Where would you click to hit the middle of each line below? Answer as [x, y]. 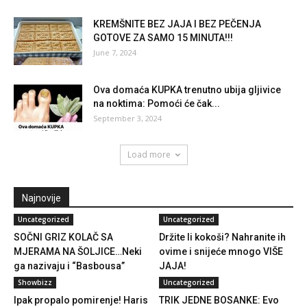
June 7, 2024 [115, 52]
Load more [149, 155]
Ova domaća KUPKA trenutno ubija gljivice [187, 90]
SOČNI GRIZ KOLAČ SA [63, 237]
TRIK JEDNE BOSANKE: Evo [219, 300]
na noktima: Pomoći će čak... [157, 103]
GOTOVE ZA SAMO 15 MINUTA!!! [163, 38]
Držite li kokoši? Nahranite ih [222, 237]
